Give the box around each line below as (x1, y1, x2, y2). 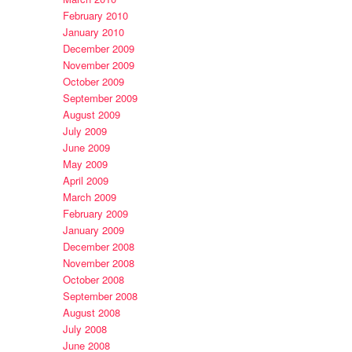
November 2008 (62, 255, 134, 271)
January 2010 (62, 24, 124, 40)
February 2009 (62, 206, 128, 222)
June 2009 (62, 140, 110, 156)
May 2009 (62, 156, 108, 172)
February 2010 (62, 8, 128, 24)
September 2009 (62, 90, 137, 106)
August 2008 (62, 305, 120, 321)
